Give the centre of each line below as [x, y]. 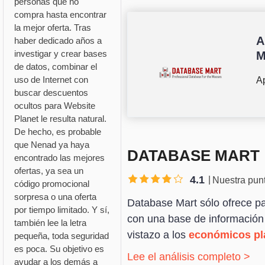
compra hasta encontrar [60, 15]
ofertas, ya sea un [49, 171]
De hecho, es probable [57, 132]
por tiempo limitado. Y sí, [62, 210]
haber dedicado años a [58, 41]
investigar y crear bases [60, 54]
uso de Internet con [51, 80]
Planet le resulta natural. [60, 119]
